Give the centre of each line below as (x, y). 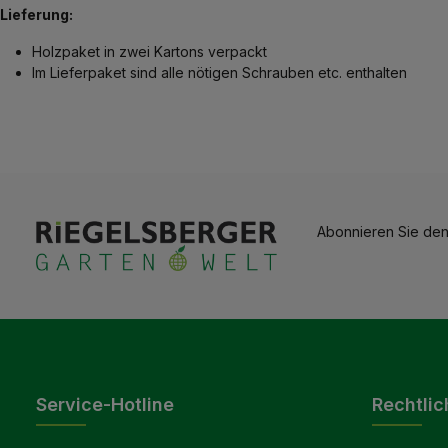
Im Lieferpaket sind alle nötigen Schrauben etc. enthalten (219, 73)
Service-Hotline (105, 405)
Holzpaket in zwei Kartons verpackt (149, 52)
